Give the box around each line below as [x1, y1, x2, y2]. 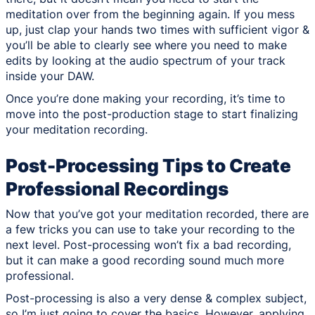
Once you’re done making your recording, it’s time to [6, 91, 285, 105]
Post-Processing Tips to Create [6, 154, 291, 176]
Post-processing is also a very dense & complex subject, [6, 290, 307, 305]
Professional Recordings [6, 177, 229, 200]
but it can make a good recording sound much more [6, 252, 284, 267]
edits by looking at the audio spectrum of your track [6, 53, 285, 67]
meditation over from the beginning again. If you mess [6, 6, 295, 21]
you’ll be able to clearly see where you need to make [6, 37, 287, 52]
